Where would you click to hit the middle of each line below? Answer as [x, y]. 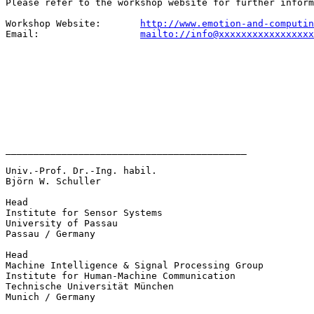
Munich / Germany [50, 296]
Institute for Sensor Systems [84, 212]
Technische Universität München [90, 286]
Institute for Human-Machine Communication [121, 275]
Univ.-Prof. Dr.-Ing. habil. [84, 170]
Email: [73, 34]
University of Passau [62, 223]
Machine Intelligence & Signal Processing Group [135, 265]
